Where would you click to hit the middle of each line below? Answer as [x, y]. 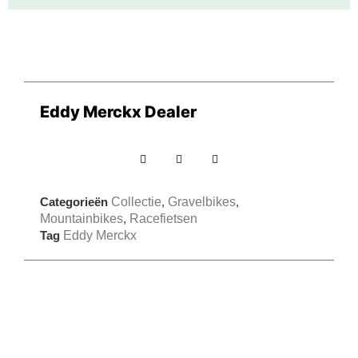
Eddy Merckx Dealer [118, 112]
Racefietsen [163, 219]
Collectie [136, 202]
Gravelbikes [202, 202]
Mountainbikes [82, 219]
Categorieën [74, 202]
